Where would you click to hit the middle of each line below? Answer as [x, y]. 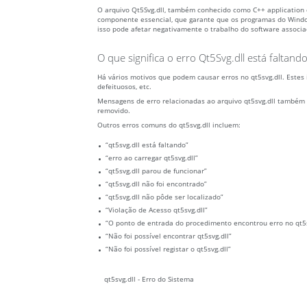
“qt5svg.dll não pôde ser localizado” [164, 197]
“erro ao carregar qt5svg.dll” [152, 158]
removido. [114, 111]
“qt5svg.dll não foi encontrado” [156, 184]
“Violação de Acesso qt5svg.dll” [157, 210]
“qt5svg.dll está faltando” [147, 145]
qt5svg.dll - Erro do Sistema [149, 279]
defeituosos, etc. [124, 87]
